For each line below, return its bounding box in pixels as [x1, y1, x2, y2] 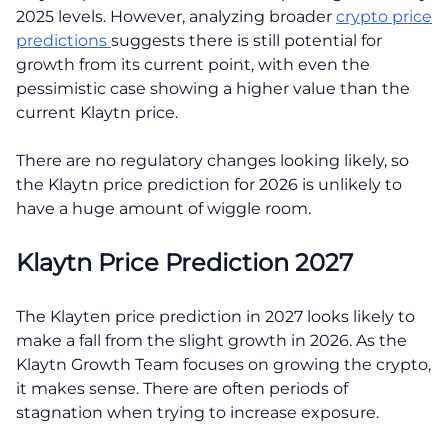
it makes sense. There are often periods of [16, 378, 348, 398]
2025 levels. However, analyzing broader [16, 6, 336, 26]
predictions [16, 30, 111, 50]
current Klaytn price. [16, 102, 178, 122]
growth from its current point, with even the [16, 54, 370, 74]
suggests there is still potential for [111, 30, 382, 50]
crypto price [336, 6, 432, 26]
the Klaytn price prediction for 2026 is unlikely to [16, 174, 402, 194]
